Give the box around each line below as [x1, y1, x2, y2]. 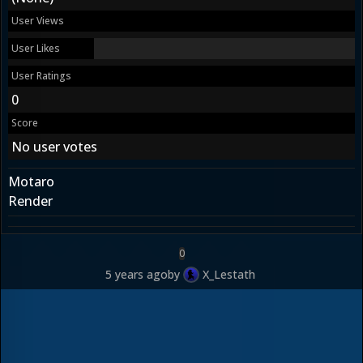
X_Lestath [202, 266, 255, 282]
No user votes [11, 137, 97, 156]
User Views [11, 13, 64, 28]
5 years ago [105, 266, 168, 282]
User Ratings [11, 68, 71, 83]
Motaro [8, 172, 54, 190]
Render [8, 191, 53, 210]
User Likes [11, 41, 60, 55]
